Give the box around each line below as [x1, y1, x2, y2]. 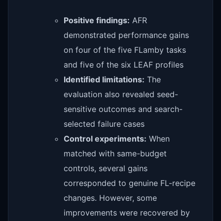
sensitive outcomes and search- [64, 104, 183, 114]
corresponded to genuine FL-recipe [64, 178, 195, 188]
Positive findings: [64, 15, 130, 25]
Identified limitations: [64, 74, 145, 84]
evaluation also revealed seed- [64, 89, 178, 99]
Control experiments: [64, 133, 147, 144]
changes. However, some [64, 192, 157, 203]
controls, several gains [64, 163, 147, 173]
